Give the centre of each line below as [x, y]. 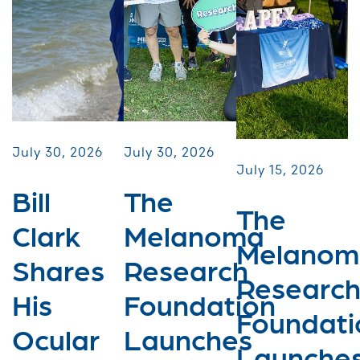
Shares [58, 269]
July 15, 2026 [280, 169]
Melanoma [194, 234]
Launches [188, 338]
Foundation [200, 303]
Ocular [56, 338]
